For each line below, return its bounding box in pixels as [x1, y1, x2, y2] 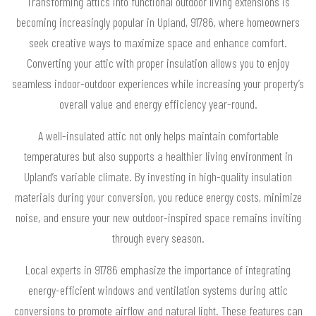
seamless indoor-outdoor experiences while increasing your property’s [12, 75, 304, 91]
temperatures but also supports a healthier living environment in [23, 147, 293, 164]
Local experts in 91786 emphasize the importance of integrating [25, 261, 291, 277]
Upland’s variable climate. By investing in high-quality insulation [24, 168, 292, 184]
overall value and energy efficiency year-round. [59, 95, 257, 111]
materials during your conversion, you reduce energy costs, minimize [14, 188, 302, 205]
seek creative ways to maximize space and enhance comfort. [29, 34, 287, 50]
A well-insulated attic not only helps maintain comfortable [37, 127, 279, 143]
